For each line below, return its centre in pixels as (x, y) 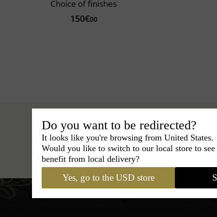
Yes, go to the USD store (108, 177)
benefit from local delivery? (91, 159)
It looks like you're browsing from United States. (128, 137)
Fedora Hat (150, 153)
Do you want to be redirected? (119, 125)
